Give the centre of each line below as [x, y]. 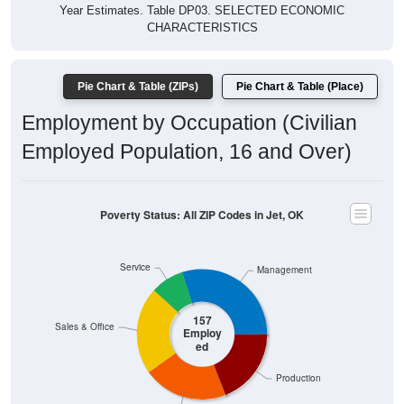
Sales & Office [85, 326]
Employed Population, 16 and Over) [187, 152]
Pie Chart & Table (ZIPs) [138, 87]
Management [285, 270]
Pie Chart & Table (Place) [300, 87]
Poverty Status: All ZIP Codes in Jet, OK [202, 215]
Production [299, 378]
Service [135, 267]
